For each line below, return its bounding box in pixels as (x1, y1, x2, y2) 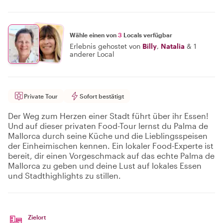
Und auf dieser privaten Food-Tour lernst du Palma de (8, 121, 208, 130)
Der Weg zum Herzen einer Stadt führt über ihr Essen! (8, 111, 209, 120)
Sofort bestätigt (80, 93, 124, 100)
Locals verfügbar (122, 31, 172, 38)
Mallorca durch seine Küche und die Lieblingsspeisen (8, 131, 208, 140)
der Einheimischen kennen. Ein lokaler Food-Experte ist (8, 141, 214, 150)
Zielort (28, 214, 46, 221)
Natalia (161, 41, 185, 50)
